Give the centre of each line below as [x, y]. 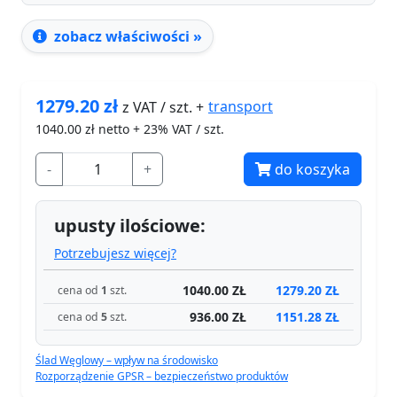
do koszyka [312, 170]
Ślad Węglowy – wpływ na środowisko [127, 361]
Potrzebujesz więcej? [115, 253]
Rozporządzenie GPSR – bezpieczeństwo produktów [162, 377]
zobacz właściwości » [126, 36]
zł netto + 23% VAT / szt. [153, 129]
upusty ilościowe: [130, 226]
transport [241, 107]
